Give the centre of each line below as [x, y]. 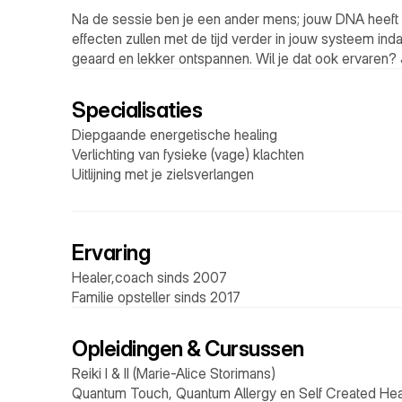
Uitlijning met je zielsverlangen [163, 174]
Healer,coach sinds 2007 [149, 277]
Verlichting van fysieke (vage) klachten [188, 154]
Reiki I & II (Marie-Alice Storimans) [174, 373]
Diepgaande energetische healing [175, 135]
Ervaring [111, 253]
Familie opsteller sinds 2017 [156, 297]
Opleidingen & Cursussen [188, 349]
